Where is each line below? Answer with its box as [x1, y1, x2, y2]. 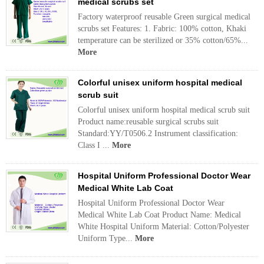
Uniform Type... [78, 234, 135, 243]
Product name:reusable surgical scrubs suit [78, 117, 219, 126]
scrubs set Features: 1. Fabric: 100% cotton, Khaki [78, 24, 246, 33]
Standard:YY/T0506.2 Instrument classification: [78, 129, 238, 138]
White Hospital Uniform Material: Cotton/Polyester [78, 222, 249, 231]
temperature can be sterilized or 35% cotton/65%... [78, 36, 248, 45]
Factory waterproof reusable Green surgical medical [78, 12, 250, 21]
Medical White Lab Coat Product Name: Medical [78, 210, 241, 219]
